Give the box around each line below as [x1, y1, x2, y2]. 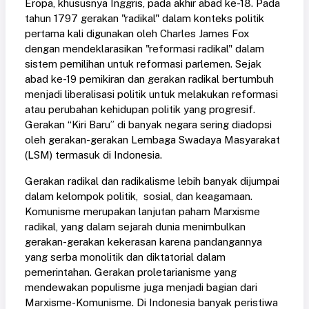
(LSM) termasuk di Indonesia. [25, 149, 162, 161]
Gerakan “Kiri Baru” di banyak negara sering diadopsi [25, 119, 272, 131]
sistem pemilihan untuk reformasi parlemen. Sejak [25, 58, 261, 70]
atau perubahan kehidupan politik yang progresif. [25, 103, 255, 116]
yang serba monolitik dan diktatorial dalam [25, 251, 226, 263]
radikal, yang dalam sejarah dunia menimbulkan [25, 221, 246, 233]
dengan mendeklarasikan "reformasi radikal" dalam [25, 43, 264, 55]
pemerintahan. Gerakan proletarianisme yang [25, 266, 237, 279]
